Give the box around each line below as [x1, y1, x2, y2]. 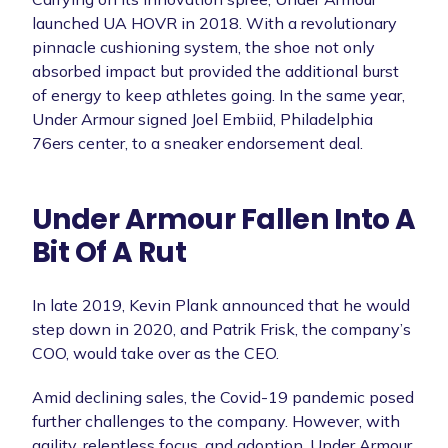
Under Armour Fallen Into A [32, 199, 416, 239]
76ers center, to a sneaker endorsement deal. [32, 132, 363, 153]
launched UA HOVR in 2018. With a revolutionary [32, 12, 397, 33]
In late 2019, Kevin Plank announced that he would [32, 294, 410, 315]
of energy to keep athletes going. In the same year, [32, 84, 405, 105]
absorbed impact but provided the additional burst [32, 60, 399, 81]
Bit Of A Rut [32, 232, 187, 272]
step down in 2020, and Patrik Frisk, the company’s [32, 318, 411, 339]
